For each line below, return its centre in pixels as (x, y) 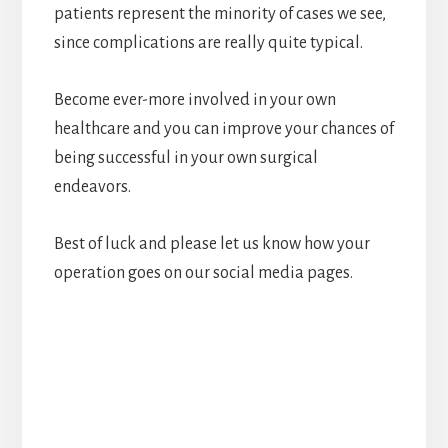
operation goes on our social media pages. (203, 272)
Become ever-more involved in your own (194, 99)
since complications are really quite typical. (208, 42)
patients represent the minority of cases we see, (219, 13)
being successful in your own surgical (185, 157)
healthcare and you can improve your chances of (223, 128)
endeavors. (92, 186)
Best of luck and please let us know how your (211, 243)
